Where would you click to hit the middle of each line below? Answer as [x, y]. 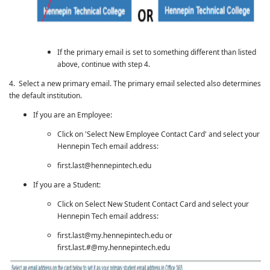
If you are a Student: [67, 185]
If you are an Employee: [73, 115]
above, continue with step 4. [104, 64]
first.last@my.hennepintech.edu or [115, 235]
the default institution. [46, 96]
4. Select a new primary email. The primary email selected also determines [135, 83]
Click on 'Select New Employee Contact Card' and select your [159, 134]
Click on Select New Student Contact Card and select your [153, 204]
